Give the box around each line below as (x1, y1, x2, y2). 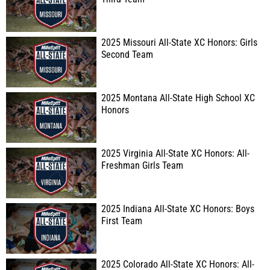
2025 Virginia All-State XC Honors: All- (101, 148, 250, 159)
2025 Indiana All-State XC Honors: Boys (101, 204, 254, 215)
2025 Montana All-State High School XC (101, 93, 255, 104)
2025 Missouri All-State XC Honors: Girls (101, 37, 257, 48)
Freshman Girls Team (101, 160, 183, 171)
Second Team (101, 49, 153, 60)
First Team (101, 216, 142, 227)
